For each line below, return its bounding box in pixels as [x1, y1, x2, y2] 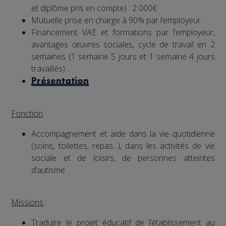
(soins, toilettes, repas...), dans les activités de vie [31, 140, 215, 151]
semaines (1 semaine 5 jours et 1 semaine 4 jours [31, 50, 215, 62]
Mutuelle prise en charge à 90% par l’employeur [31, 14, 201, 26]
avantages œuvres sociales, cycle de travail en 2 [31, 38, 215, 50]
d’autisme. [31, 164, 67, 176]
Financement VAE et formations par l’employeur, [31, 26, 215, 38]
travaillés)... [31, 63, 70, 74]
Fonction [11, 107, 43, 119]
